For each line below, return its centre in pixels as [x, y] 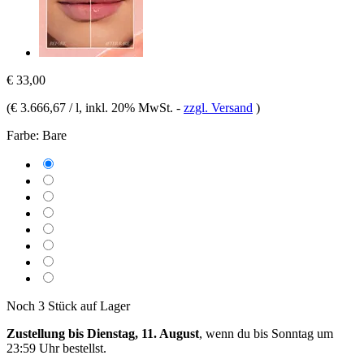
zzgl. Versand [218, 107]
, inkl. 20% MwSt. [128, 107]
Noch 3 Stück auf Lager [68, 305]
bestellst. [83, 348]
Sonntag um [302, 333]
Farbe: [23, 135]
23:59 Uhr [33, 348]
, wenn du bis [235, 333]
